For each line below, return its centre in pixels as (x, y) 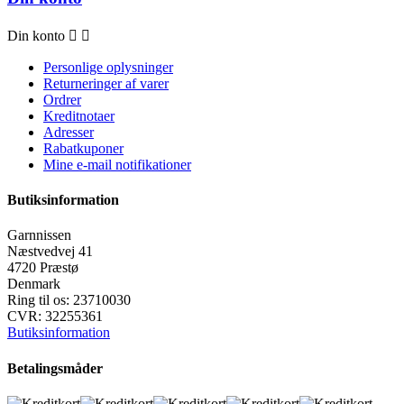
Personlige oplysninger (108, 67)
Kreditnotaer (79, 115)
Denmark (34, 284)
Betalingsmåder (55, 368)
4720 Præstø (43, 268)
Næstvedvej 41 (50, 252)
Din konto (36, 35)
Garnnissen (39, 235)
